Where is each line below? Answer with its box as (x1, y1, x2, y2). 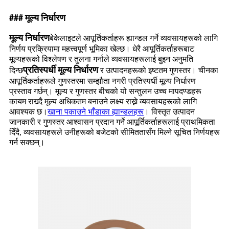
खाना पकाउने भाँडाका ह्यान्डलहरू (48, 108, 144, 117)
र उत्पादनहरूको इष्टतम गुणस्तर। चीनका (100, 67, 218, 76)
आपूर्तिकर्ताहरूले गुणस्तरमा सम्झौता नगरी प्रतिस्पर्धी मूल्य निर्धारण (9, 78, 196, 86)
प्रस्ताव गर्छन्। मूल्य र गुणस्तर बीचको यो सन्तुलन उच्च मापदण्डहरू (9, 88, 201, 97)
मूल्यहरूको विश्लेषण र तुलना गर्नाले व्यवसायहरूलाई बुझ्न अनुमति (9, 56, 193, 64)
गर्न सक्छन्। (9, 139, 45, 148)
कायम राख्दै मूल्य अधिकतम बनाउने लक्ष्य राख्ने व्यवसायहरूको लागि (9, 98, 197, 107)
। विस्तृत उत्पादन (144, 108, 195, 117)
